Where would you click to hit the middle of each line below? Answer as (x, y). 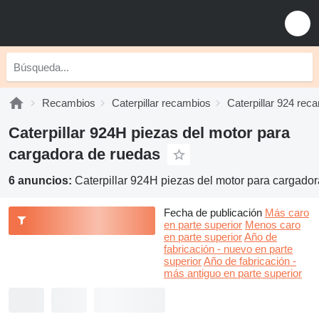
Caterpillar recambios (161, 103)
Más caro (287, 213)
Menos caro (273, 225)
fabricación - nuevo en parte (228, 249)
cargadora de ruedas (84, 154)
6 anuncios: (42, 181)
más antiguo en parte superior (233, 273)
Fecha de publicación (213, 213)
